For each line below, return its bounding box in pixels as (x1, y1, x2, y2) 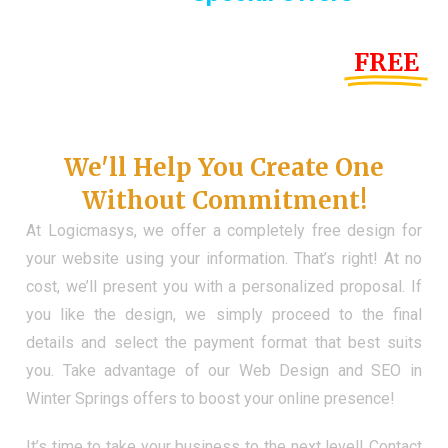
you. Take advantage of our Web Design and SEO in (26, 361, 422, 381)
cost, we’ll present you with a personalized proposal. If (26, 277, 422, 297)
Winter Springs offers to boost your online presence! (26, 389, 395, 409)
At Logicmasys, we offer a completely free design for (26, 221, 422, 241)
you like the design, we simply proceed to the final (26, 305, 422, 325)
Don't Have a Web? (104, 121, 344, 155)
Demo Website (135, 75, 313, 107)
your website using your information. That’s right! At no (26, 249, 422, 269)
